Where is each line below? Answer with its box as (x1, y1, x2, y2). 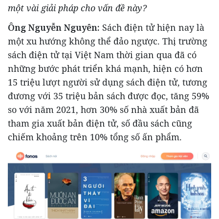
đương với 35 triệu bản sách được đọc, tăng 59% (8, 89, 209, 102)
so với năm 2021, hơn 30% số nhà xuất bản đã (8, 103, 199, 115)
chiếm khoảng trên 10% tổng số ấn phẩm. (8, 131, 182, 143)
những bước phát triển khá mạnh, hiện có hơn (8, 62, 203, 74)
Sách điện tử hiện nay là (100, 21, 204, 33)
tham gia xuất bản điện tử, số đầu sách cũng (8, 117, 192, 129)
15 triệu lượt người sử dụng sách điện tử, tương (8, 76, 207, 88)
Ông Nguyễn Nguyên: (8, 21, 100, 33)
